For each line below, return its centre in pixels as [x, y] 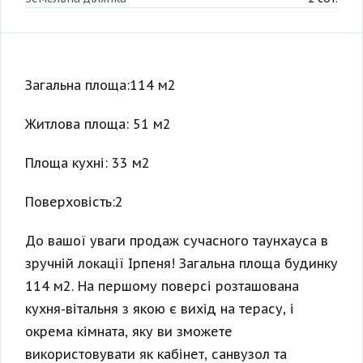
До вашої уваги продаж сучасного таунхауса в [177, 241]
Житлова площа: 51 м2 [98, 124]
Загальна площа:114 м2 [100, 85]
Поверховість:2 [74, 202]
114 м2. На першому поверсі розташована [162, 286]
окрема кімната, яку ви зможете [129, 332]
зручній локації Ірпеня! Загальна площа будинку [181, 264]
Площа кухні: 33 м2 [88, 163]
